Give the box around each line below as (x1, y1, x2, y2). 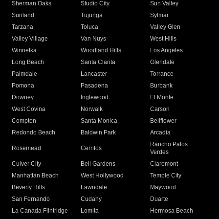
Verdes (150, 149, 169, 156)
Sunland (12, 12, 34, 19)
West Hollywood (81, 172, 124, 179)
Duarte (150, 196, 168, 203)
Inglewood (81, 94, 109, 101)
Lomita (81, 207, 99, 215)
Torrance (150, 70, 174, 78)
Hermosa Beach (150, 207, 193, 215)
